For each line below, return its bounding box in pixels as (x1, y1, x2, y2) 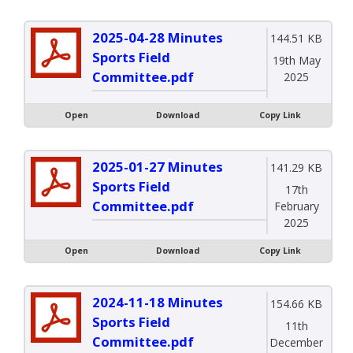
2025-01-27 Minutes (92, 157, 223, 176)
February (273, 199, 319, 214)
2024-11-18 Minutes (92, 293, 223, 312)
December (269, 334, 324, 350)
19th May (272, 53, 321, 69)
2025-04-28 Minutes (92, 28, 223, 46)
